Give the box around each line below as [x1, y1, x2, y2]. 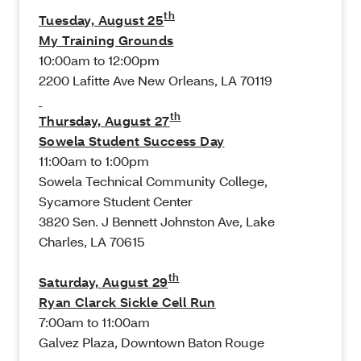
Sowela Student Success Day [39, 132, 225, 150]
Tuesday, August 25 [39, 11, 164, 29]
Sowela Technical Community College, [39, 172, 268, 190]
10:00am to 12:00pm [39, 52, 160, 69]
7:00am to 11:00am [39, 313, 150, 331]
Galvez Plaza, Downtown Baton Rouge [39, 334, 264, 351]
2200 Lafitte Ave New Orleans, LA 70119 [39, 72, 272, 89]
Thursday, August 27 [39, 112, 170, 130]
